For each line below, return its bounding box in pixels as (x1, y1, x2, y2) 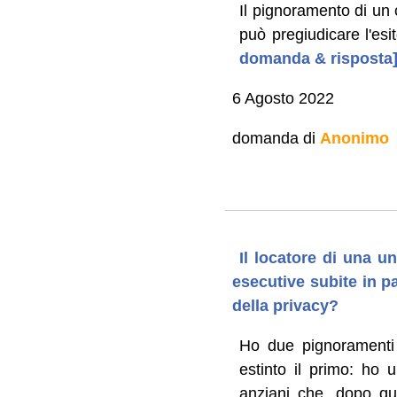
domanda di (231, 128, 320, 147)
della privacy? (231, 296, 339, 315)
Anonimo (319, 128, 389, 147)
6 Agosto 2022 (231, 89, 334, 107)
